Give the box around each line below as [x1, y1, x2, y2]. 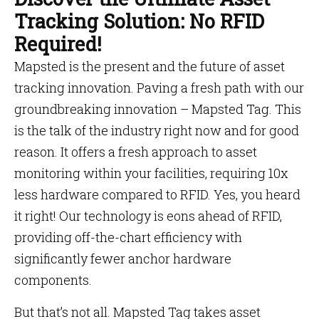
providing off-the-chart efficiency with [14, 229, 242, 246]
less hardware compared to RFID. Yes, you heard [14, 186, 300, 203]
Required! [14, 31, 101, 56]
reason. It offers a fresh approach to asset [14, 143, 257, 160]
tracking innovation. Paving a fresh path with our [14, 79, 304, 96]
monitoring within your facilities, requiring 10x [14, 164, 288, 182]
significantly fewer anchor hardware [14, 250, 231, 267]
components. [14, 271, 92, 288]
